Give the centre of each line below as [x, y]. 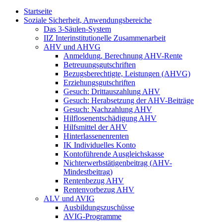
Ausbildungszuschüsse [99, 207]
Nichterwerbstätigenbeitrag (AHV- [118, 163]
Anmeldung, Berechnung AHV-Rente [123, 55]
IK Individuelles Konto [100, 145]
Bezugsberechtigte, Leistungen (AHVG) [127, 73]
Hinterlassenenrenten [96, 136]
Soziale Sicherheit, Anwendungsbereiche [88, 20]
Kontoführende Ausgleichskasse [114, 154]
